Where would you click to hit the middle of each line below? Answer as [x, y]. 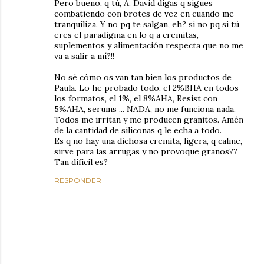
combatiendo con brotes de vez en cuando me [144, 13]
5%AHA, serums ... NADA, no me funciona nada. [145, 109]
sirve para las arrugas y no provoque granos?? [146, 151]
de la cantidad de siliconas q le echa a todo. [138, 130]
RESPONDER [78, 180]
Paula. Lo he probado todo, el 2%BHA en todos [146, 88]
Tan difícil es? [81, 162]
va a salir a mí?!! [84, 56]
